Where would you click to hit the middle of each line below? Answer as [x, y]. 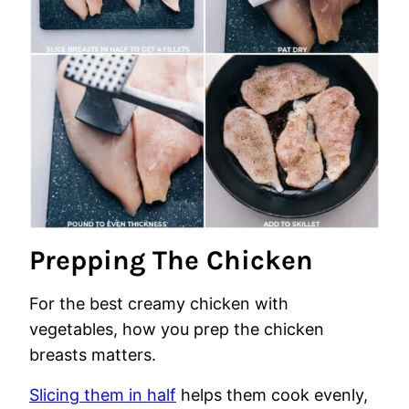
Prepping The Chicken [171, 260]
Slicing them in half [103, 395]
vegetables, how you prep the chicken [177, 329]
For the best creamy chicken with [159, 304]
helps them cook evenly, [272, 395]
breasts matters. [93, 355]
